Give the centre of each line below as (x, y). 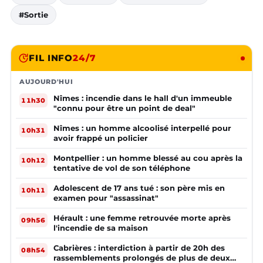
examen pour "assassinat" (106, 198)
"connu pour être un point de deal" (124, 108)
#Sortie (33, 15)
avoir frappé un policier (101, 138)
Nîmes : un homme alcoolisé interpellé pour (142, 128)
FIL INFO (51, 58)
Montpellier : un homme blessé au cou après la (148, 158)
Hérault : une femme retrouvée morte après (142, 218)
